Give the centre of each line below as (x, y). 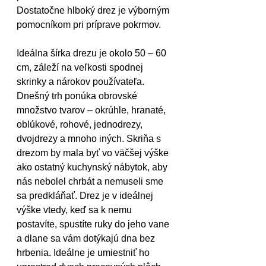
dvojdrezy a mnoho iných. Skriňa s (90, 139)
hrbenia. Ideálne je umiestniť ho (84, 253)
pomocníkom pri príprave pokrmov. (90, 25)
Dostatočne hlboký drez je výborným (94, 10)
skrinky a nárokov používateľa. (82, 82)
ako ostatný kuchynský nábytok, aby (93, 167)
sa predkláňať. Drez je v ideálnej (86, 196)
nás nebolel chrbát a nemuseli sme (91, 181)
